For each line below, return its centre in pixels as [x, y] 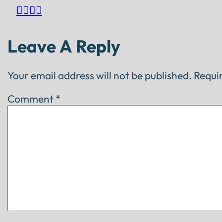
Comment [31, 99]
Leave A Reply [64, 46]
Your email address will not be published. [100, 75]
